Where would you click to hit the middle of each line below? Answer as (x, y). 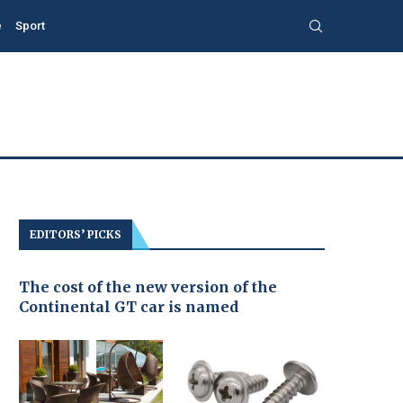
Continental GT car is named (129, 306)
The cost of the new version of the (148, 287)
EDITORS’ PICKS (76, 234)
